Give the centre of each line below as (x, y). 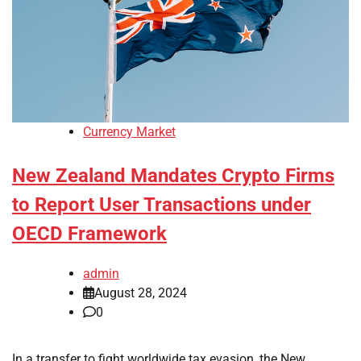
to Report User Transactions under (162, 205)
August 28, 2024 (141, 293)
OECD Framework (89, 234)
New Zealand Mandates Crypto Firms (173, 176)
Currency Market (129, 132)
